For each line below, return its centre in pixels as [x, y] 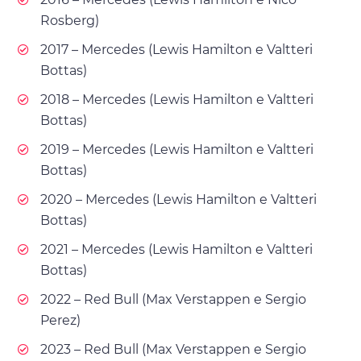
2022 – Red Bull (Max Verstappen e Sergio [173, 300]
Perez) [60, 321]
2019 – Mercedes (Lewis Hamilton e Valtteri [177, 150]
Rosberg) [70, 21]
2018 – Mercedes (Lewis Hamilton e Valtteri [177, 100]
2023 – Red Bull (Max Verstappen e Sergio [173, 350]
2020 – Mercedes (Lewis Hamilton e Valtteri [178, 200]
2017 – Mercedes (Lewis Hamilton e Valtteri [176, 50]
